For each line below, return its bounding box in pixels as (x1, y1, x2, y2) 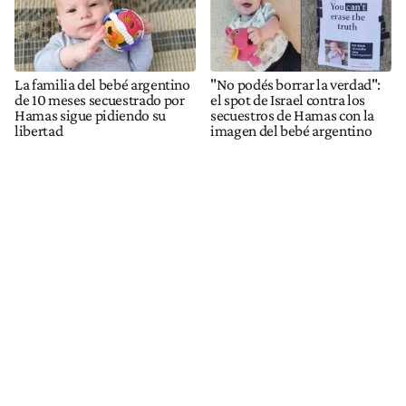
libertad (14, 121, 63, 140)
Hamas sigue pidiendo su (14, 106, 166, 125)
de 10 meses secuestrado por (14, 91, 185, 110)
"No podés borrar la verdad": (210, 75, 382, 94)
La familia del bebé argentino (14, 75, 190, 94)
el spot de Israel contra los (210, 91, 366, 110)
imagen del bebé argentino (210, 121, 372, 140)
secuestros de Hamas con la (210, 106, 374, 125)
